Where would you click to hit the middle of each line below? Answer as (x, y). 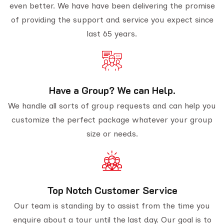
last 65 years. (112, 34)
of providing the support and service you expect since (112, 20)
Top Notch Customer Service (112, 190)
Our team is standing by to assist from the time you (112, 206)
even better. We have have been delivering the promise (112, 6)
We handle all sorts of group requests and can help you (112, 106)
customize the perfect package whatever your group (112, 120)
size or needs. (112, 134)
